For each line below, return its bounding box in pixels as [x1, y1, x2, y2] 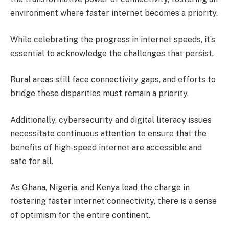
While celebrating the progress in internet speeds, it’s [10, 34, 215, 44]
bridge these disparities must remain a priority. [10, 88, 189, 99]
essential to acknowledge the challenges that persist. [10, 48, 214, 58]
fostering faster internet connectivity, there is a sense [10, 196, 217, 207]
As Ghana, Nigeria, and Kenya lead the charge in [10, 182, 190, 193]
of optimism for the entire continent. [10, 210, 150, 220]
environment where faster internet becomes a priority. [10, 8, 218, 18]
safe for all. [10, 156, 53, 166]
